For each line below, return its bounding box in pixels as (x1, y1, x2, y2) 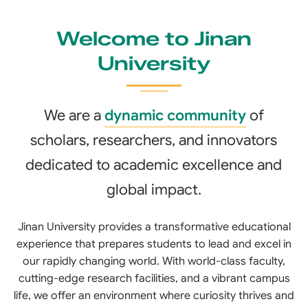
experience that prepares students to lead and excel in (16, 237, 291, 251)
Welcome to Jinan (56, 27, 252, 50)
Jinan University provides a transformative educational (17, 220, 291, 234)
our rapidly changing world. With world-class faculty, (23, 254, 285, 268)
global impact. (106, 180, 201, 199)
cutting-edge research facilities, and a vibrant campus (18, 272, 290, 285)
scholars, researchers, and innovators (30, 131, 278, 149)
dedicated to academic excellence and (25, 155, 283, 174)
